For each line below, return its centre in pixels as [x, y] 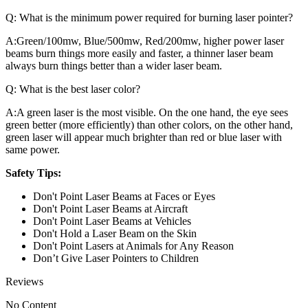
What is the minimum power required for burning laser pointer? [155, 18]
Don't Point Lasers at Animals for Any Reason [133, 246]
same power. [33, 150]
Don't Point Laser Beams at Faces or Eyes [124, 197]
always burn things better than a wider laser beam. [114, 66]
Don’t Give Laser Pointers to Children [116, 258]
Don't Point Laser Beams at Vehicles [112, 221]
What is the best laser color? [78, 89]
